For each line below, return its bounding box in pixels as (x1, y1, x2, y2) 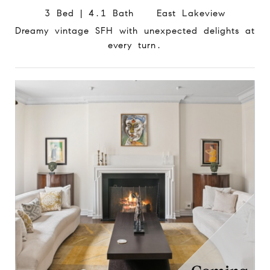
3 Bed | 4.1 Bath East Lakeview (45, 7, 225, 19)
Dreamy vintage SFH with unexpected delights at (15, 25, 255, 36)
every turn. (108, 39, 162, 51)
